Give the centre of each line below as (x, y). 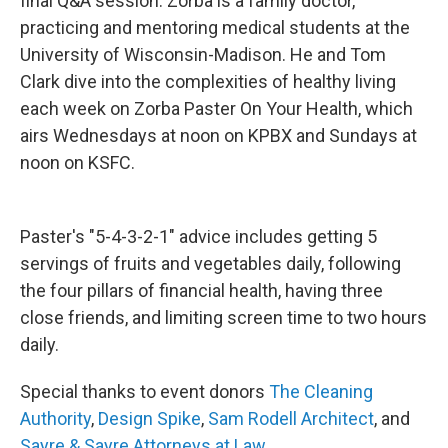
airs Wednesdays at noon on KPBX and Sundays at (218, 136)
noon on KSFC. (77, 163)
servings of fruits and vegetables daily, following (210, 264)
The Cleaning (321, 392)
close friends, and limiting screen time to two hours (223, 318)
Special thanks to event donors (144, 392)
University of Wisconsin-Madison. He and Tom (203, 55)
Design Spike (149, 419)
